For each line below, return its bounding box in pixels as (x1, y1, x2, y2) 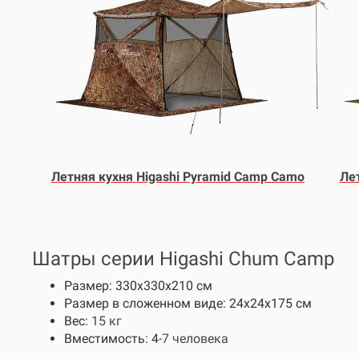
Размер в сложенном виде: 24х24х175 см (64, 296, 312, 311)
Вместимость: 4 (64, 331, 159, 346)
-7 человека (159, 331, 228, 346)
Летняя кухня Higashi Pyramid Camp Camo (51, 169, 305, 184)
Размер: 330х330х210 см (64, 278, 212, 293)
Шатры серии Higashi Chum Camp (32, 248, 334, 270)
